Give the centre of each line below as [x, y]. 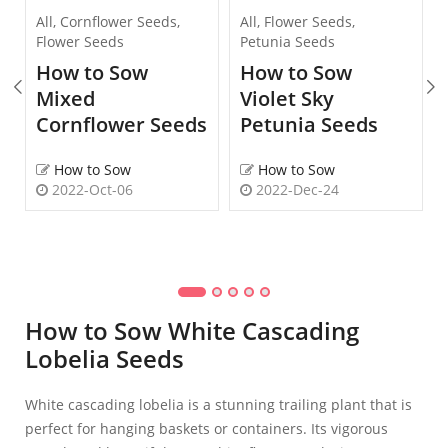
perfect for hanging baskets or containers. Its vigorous [206, 429]
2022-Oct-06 [90, 190]
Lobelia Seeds [104, 359]
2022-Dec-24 [295, 190]
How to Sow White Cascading [192, 331]
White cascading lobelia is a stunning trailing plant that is [218, 405]
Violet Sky [287, 99]
